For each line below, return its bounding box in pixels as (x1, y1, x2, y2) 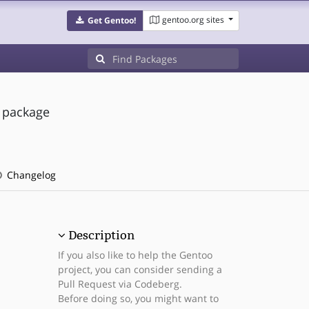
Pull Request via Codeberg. (57, 277, 182, 290)
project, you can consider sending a (57, 263, 222, 276)
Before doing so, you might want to (57, 292, 219, 305)
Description (68, 228, 134, 242)
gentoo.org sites (161, 14, 224, 26)
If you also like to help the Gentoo (57, 248, 212, 261)
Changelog (3, 168, 56, 181)
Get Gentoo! (87, 14, 136, 26)
